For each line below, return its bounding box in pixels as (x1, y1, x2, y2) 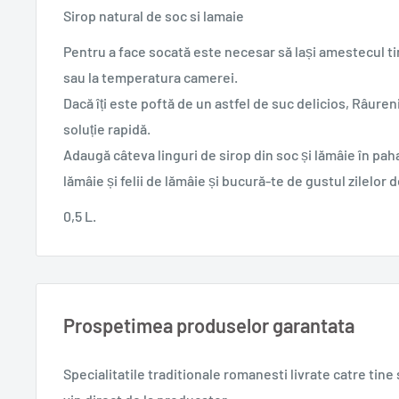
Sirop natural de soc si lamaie (63, 7, 244, 25)
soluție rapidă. (63, 120, 151, 138)
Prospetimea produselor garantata (63, 313, 354, 338)
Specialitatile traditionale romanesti (63, 365, 288, 383)
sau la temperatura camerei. (63, 69, 238, 86)
